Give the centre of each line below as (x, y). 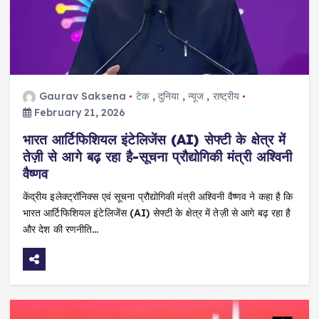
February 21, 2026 (78, 113)
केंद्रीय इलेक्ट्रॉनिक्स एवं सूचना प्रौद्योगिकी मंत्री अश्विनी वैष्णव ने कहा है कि (158, 197)
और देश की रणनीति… (61, 230)
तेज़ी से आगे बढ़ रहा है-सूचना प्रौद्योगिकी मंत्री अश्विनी (157, 157)
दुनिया (169, 96)
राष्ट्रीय (226, 96)
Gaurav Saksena (83, 96)
